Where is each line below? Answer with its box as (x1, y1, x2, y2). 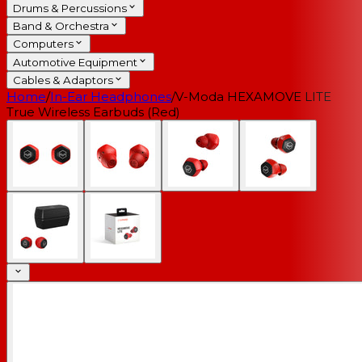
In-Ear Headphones (50, 89, 171, 105)
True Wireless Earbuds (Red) (6, 104, 180, 120)
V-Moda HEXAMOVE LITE (175, 89, 331, 105)
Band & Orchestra (13, 19, 109, 33)
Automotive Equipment (13, 55, 137, 69)
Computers (13, 37, 74, 51)
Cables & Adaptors (13, 74, 113, 87)
